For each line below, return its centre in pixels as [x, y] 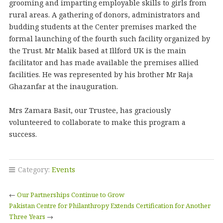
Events [63, 170]
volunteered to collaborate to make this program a [97, 122]
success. [23, 134]
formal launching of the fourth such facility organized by [109, 38]
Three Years [27, 217]
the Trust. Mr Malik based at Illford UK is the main [97, 50]
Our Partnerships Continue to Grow [70, 195]
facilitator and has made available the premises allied [104, 62]
